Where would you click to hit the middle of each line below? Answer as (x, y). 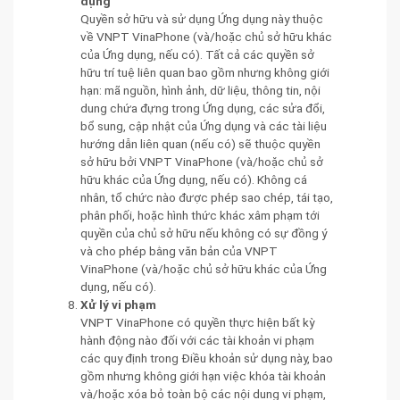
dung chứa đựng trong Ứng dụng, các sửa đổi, (203, 108)
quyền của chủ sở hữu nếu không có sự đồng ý (204, 233)
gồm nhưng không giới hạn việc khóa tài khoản (203, 375)
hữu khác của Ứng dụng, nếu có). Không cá (194, 179)
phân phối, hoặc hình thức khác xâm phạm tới (200, 215)
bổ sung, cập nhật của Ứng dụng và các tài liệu (204, 125)
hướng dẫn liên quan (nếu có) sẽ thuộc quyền (200, 143)
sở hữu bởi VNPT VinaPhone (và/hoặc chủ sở (202, 161)
